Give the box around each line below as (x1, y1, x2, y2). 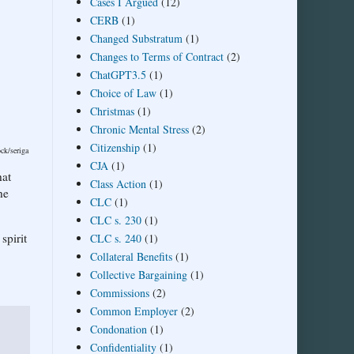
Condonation (89, 321, 147, 337)
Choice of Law (89, 85, 156, 100)
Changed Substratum (89, 30, 183, 46)
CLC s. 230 (89, 212, 141, 228)
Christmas (89, 103, 134, 119)
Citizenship (89, 139, 140, 155)
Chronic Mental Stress (89, 121, 189, 137)
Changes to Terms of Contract (89, 48, 224, 64)
